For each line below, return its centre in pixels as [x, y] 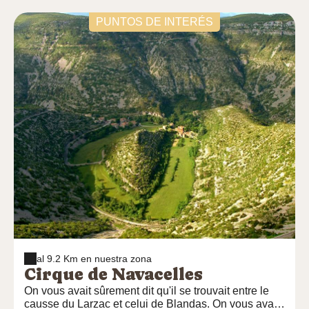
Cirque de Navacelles [113, 274]
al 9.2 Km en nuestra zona [94, 259]
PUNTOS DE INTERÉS [154, 22]
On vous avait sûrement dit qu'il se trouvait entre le [147, 291]
